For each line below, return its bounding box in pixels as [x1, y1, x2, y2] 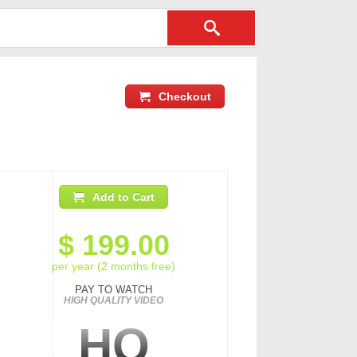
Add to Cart [92, 190, 155, 203]
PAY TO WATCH [75, 284, 152, 296]
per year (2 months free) [52, 260, 175, 273]
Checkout [159, 90, 211, 103]
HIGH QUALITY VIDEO [64, 295, 163, 306]
